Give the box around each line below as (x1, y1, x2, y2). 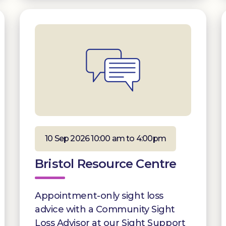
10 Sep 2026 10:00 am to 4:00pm (45, 133, 166, 143)
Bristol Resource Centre (35, 156, 177, 171)
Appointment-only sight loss (35, 190, 163, 201)
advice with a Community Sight (35, 203, 175, 215)
